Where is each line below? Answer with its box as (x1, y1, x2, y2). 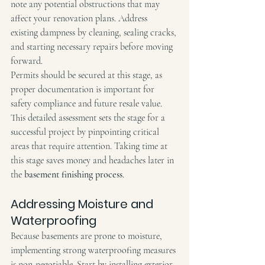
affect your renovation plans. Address (11, 12, 150, 24)
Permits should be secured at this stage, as (11, 69, 164, 81)
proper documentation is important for (11, 83, 157, 95)
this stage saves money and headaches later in (11, 154, 176, 166)
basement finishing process (24, 168, 122, 180)
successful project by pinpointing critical (11, 125, 161, 138)
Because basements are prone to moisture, (11, 230, 164, 242)
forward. (11, 54, 43, 67)
